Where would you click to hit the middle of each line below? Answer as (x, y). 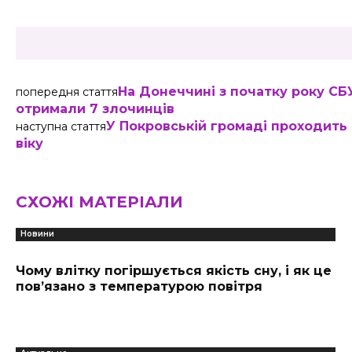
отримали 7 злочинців (95, 109)
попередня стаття (67, 92)
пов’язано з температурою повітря (139, 286)
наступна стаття (61, 126)
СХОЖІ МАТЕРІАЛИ (99, 202)
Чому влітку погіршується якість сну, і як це (174, 271)
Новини (37, 234)
